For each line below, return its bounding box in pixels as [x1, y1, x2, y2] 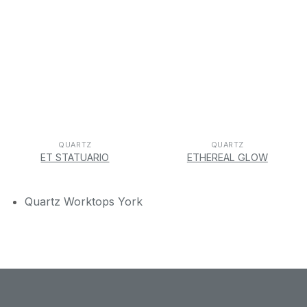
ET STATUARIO [40, 151, 110, 164]
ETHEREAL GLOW [186, 151, 268, 164]
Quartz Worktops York [24, 194, 143, 208]
